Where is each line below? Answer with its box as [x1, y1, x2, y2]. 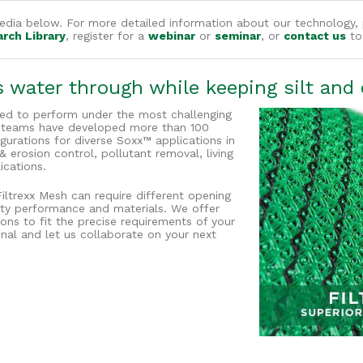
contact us [284, 28, 346, 42]
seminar [215, 28, 261, 42]
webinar [148, 28, 195, 42]
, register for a [66, 28, 148, 42]
